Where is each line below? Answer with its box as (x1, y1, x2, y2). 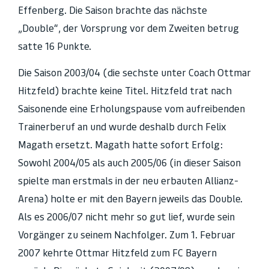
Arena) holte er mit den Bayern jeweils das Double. (18, 192, 243, 205)
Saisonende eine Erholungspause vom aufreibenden (18, 102, 245, 115)
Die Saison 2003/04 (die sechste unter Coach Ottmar (18, 66, 251, 79)
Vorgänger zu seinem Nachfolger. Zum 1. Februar (18, 228, 235, 241)
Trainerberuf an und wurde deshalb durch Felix (18, 120, 226, 133)
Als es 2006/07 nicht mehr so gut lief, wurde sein (18, 210, 235, 223)
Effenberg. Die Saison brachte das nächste (18, 4, 207, 16)
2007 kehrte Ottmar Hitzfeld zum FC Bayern (18, 246, 217, 259)
